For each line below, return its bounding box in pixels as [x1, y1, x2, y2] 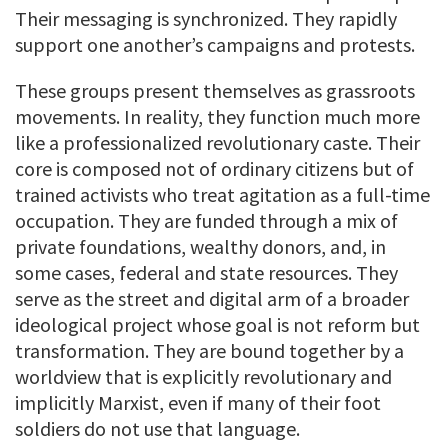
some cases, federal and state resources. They [15, 260, 398, 286]
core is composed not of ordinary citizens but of [15, 156, 414, 182]
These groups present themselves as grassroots [15, 78, 415, 104]
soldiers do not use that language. [15, 416, 300, 442]
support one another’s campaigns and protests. [15, 32, 415, 58]
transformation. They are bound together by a [15, 338, 404, 364]
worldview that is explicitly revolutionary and [15, 364, 392, 390]
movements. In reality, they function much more [15, 104, 420, 130]
